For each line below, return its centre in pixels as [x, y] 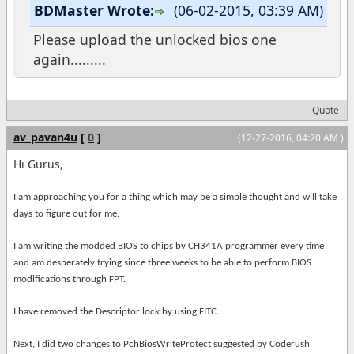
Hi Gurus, [38, 164]
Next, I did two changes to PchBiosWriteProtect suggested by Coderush [162, 344]
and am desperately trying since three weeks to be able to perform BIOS [162, 262]
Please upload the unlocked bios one [155, 39]
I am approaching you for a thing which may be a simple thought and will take [175, 197]
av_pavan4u [45, 137]
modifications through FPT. [70, 279]
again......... [70, 59]
